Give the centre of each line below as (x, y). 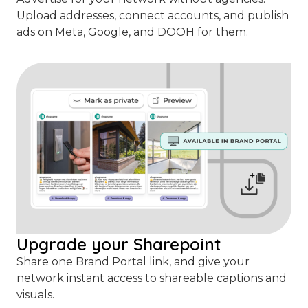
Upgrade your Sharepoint (119, 244)
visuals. (35, 295)
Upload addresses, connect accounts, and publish (153, 16)
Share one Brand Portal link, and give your (133, 262)
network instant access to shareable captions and (152, 278)
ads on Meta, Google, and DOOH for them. (132, 32)
